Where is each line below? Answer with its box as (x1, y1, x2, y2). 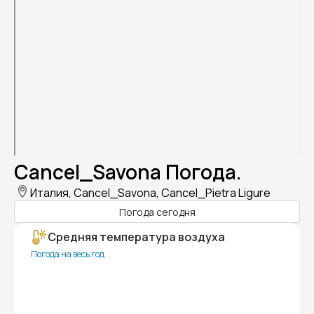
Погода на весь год (31, 248, 104, 261)
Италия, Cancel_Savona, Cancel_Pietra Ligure (30, 185, 271, 201)
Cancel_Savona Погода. (14, 158, 242, 186)
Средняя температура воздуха (48, 229, 225, 245)
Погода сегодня (118, 205, 196, 219)
